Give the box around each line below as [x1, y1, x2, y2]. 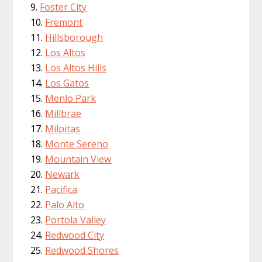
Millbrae [45, 107, 82, 120]
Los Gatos [45, 77, 89, 90]
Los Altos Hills [45, 61, 107, 75]
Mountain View [45, 153, 112, 166]
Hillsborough [45, 31, 104, 44]
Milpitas [45, 122, 81, 136]
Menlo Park [45, 92, 96, 105]
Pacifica [45, 183, 78, 196]
